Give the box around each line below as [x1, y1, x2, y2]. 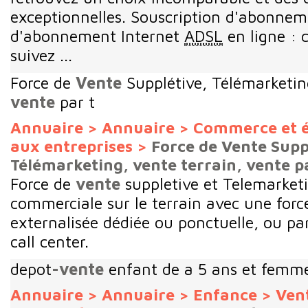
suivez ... [10, 45, 72, 65]
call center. [10, 231, 89, 251]
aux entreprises [10, 136, 133, 155]
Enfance [193, 285, 257, 304]
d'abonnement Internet [10, 25, 184, 45]
